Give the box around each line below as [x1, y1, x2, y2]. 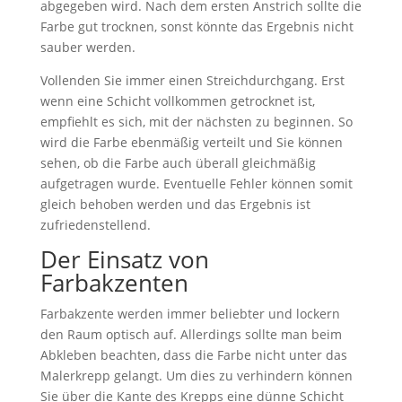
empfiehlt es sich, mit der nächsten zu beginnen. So [39, 113, 353, 130]
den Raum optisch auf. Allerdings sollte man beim [39, 326, 342, 343]
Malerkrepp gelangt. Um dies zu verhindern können [39, 367, 353, 384]
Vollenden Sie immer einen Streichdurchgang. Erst [39, 72, 345, 89]
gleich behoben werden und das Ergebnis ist [39, 196, 310, 213]
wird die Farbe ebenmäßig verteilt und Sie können [39, 134, 343, 151]
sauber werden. [39, 39, 135, 56]
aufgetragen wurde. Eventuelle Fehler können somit [39, 175, 353, 192]
